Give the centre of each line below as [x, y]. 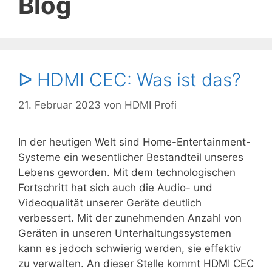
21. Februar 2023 [59, 105]
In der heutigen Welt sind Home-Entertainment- [134, 142]
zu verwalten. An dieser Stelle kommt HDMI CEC [136, 263]
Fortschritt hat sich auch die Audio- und [115, 187]
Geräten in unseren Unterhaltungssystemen [125, 233]
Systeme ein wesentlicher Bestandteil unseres [131, 157]
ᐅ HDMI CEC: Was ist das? [130, 80]
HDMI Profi [151, 105]
